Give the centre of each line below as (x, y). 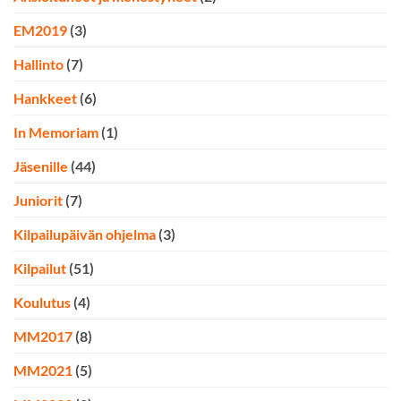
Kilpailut (40, 268)
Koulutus (42, 302)
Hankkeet (45, 98)
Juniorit (38, 200)
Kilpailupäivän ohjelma (85, 234)
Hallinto (38, 64)
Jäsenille (41, 166)
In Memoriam (56, 132)
